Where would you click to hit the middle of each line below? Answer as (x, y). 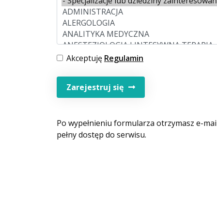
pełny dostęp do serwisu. (101, 135)
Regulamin (124, 58)
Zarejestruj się (95, 87)
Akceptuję (85, 58)
